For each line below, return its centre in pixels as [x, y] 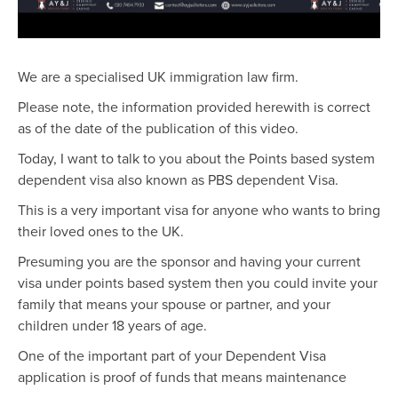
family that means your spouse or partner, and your [174, 303]
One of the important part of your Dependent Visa [172, 355]
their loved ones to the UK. [101, 231]
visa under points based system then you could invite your [198, 282]
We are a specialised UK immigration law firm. [158, 76]
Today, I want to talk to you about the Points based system [196, 158]
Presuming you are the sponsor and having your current [189, 261]
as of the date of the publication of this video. [158, 127]
